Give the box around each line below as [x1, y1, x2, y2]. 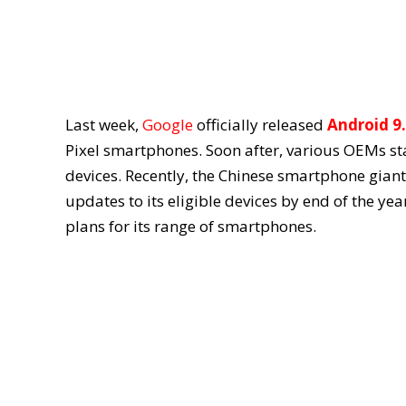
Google [142, 113, 193, 135]
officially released [193, 113, 327, 135]
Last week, [65, 113, 142, 135]
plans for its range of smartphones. [65, 215, 316, 237]
